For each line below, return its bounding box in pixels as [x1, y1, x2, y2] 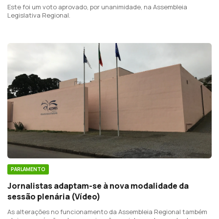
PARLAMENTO [11, 165, 45, 173]
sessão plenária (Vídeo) [7, 191, 101, 202]
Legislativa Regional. [7, 11, 70, 20]
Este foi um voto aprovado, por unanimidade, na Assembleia [7, 2, 187, 12]
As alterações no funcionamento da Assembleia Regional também [7, 207, 207, 216]
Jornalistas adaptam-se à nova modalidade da [7, 180, 189, 191]
